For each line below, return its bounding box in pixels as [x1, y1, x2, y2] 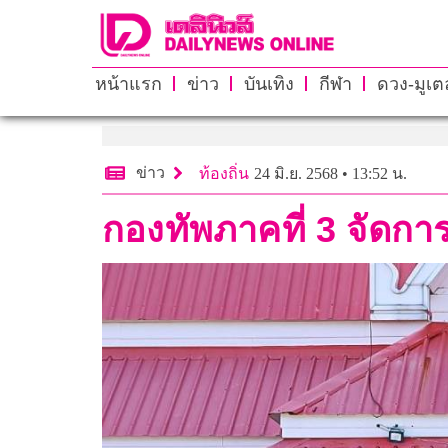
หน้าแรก [94, 73, 162, 94]
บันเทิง [243, 73, 294, 94]
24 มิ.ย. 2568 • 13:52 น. [254, 164, 407, 182]
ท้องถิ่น [199, 164, 249, 182]
